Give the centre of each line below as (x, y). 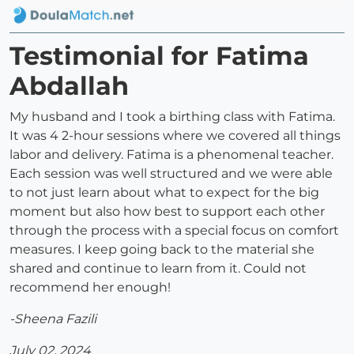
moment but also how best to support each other (167, 212)
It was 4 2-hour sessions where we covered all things (175, 136)
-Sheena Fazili (53, 319)
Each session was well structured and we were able (171, 174)
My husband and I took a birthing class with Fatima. (172, 117)
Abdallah (69, 86)
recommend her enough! (90, 288)
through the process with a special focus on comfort (174, 231)
